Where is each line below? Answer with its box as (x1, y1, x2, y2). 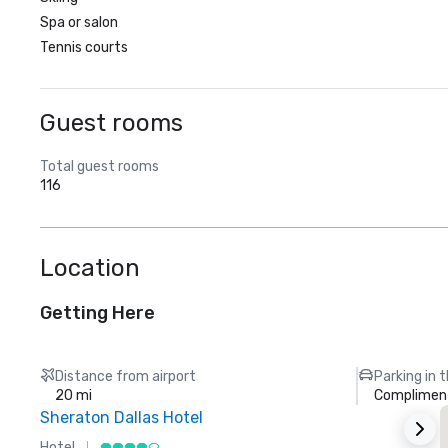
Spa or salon (40, 14, 118, 31)
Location (40, 254, 140, 282)
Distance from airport (55, 368, 197, 385)
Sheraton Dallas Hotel (40, 408, 203, 427)
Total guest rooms (40, 158, 159, 175)
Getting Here (40, 302, 155, 324)
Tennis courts (40, 39, 128, 56)
